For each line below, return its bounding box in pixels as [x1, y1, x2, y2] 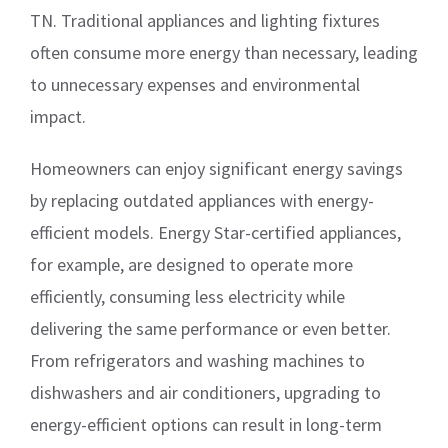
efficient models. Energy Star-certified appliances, [30, 221, 401, 245]
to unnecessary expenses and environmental [30, 73, 360, 97]
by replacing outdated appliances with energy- [30, 189, 374, 213]
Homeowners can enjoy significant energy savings [30, 157, 403, 181]
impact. [30, 105, 86, 129]
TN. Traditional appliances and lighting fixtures [30, 9, 380, 33]
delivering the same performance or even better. [30, 317, 391, 341]
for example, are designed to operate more [30, 253, 353, 277]
